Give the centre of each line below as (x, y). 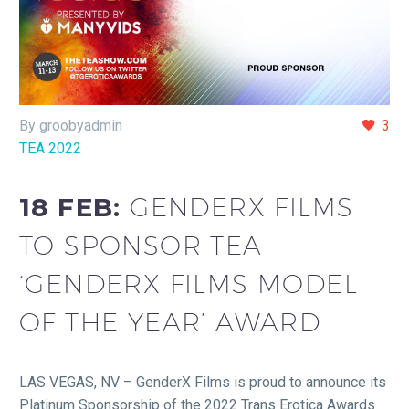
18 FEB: (75, 208)
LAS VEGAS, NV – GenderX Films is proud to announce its (203, 382)
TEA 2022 (50, 148)
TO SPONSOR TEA (141, 246)
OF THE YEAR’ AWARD (170, 322)
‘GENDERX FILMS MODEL (189, 284)
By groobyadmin (71, 125)
